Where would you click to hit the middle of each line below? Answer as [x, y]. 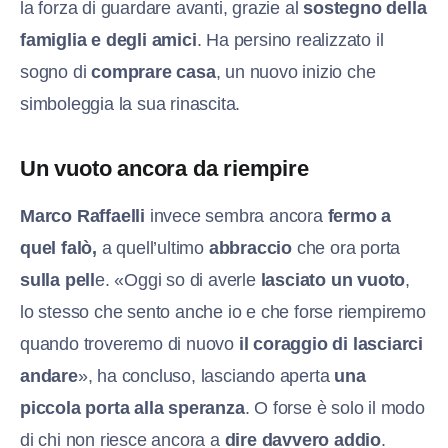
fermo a [359, 216]
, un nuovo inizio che [295, 72]
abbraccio [250, 248]
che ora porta [346, 248]
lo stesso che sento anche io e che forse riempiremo [223, 312]
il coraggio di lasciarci [331, 344]
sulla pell [57, 280]
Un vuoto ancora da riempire [164, 169]
